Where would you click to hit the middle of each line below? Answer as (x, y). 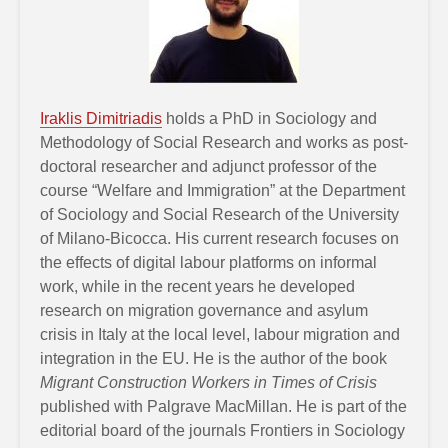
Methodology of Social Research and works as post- (224, 142)
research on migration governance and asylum (204, 310)
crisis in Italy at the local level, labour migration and (220, 334)
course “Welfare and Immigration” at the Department (222, 190)
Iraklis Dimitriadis (101, 118)
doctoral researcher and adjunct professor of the (208, 166)
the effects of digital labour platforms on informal (208, 262)
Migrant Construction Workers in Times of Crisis (208, 382)
